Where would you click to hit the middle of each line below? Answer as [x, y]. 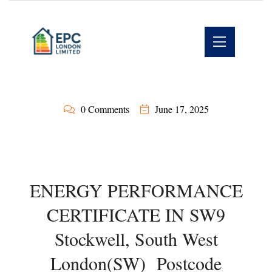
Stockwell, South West [136, 239]
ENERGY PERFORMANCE [136, 190]
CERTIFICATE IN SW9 [136, 214]
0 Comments [105, 109]
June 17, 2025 [182, 109]
